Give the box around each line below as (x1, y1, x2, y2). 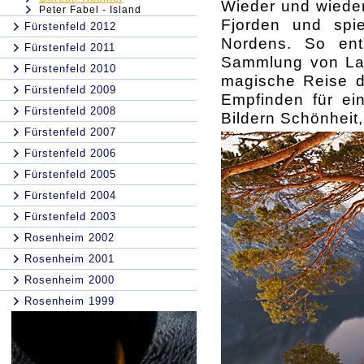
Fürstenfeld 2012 (24, 20, 116, 32)
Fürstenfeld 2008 (24, 105, 116, 117)
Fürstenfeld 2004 (24, 189, 116, 201)
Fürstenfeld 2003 (24, 210, 116, 223)
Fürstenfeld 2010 (24, 63, 116, 75)
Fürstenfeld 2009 (24, 84, 116, 96)
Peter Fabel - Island (39, 4, 141, 15)
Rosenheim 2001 (24, 253, 115, 265)
